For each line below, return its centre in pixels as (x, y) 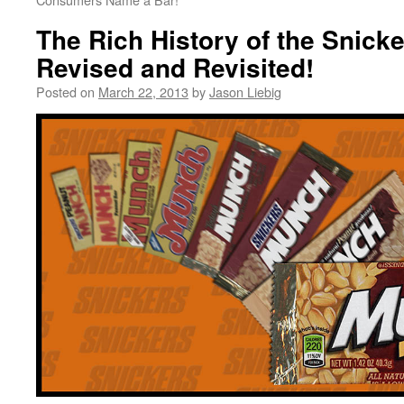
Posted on (65, 92)
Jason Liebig (245, 92)
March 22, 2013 (143, 92)
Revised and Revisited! (175, 67)
